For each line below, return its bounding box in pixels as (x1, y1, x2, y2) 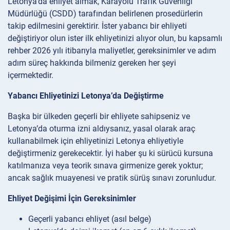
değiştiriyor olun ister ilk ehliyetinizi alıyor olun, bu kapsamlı (8, 33, 222, 43)
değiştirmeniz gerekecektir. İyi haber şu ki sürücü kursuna (8, 148, 213, 158)
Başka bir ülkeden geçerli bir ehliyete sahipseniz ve (8, 111, 190, 121)
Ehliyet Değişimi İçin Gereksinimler (8, 193, 136, 203)
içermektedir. (8, 70, 53, 80)
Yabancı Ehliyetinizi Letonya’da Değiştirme (8, 90, 164, 101)
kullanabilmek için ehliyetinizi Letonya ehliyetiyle (8, 136, 183, 146)
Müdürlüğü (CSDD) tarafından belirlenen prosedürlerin (8, 8, 203, 18)
